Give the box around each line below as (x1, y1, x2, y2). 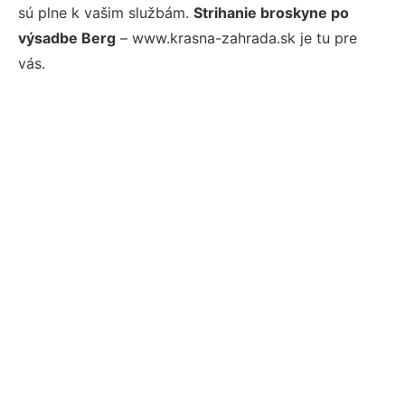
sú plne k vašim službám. (18, 4, 193, 22)
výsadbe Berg (18, 29, 116, 47)
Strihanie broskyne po (193, 4, 349, 22)
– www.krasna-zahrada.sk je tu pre (116, 29, 357, 47)
